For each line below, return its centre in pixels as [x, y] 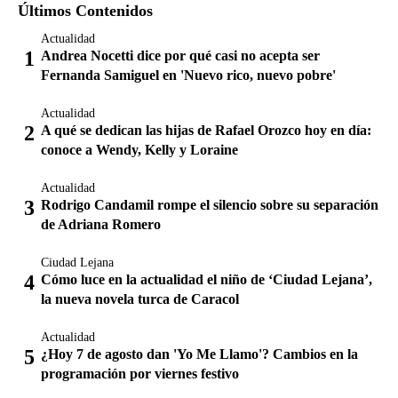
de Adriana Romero [101, 224]
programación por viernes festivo [140, 374]
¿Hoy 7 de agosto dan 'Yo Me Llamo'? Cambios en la [199, 354]
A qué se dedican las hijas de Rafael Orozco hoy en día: [206, 130]
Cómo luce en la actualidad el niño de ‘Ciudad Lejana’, [207, 279]
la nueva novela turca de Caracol [140, 299]
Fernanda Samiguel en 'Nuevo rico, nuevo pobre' [188, 75]
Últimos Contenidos [85, 11]
